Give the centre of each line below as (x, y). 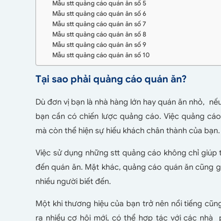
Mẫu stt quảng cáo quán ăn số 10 (101, 55)
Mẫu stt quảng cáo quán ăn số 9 (99, 45)
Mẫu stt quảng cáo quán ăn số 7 (99, 24)
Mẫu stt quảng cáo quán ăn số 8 (99, 35)
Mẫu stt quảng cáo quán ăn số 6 (99, 14)
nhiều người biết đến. (73, 182)
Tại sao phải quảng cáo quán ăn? (111, 79)
